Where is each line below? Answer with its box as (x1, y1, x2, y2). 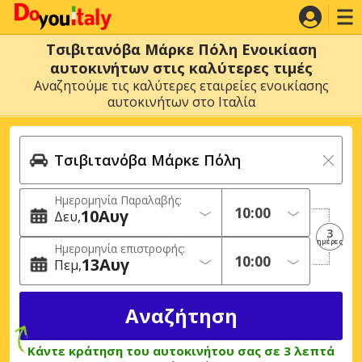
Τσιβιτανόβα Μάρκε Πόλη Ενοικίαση (45, 40, 317, 59)
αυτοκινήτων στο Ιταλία (107, 93, 255, 111)
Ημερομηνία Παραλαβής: (54, 192, 182, 208)
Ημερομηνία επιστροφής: (54, 241, 185, 256)
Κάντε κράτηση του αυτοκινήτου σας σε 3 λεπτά (27, 342, 335, 359)
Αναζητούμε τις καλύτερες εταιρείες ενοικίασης (33, 77, 329, 95)
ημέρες (317, 235, 343, 246)
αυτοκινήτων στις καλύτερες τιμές (49, 58, 313, 78)
